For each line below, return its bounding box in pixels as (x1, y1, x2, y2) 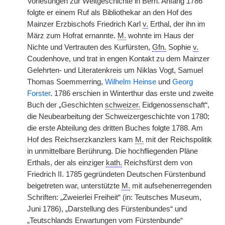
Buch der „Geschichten (27, 101, 105, 109)
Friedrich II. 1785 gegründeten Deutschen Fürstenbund (27, 170, 205, 178)
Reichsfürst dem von (122, 159, 192, 167)
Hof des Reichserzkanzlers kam (27, 136, 135, 144)
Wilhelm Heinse (105, 78, 156, 86)
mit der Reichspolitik (144, 136, 212, 144)
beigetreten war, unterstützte (27, 182, 122, 190)
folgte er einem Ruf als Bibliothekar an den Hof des (27, 9, 192, 17)
